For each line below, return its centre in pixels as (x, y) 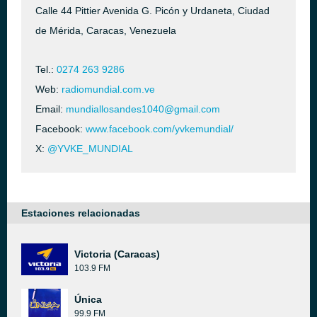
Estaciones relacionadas (81, 213)
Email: (51, 109)
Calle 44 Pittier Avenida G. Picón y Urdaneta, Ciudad (152, 11)
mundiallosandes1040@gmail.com (143, 109)
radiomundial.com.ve (108, 89)
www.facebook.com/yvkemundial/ (160, 129)
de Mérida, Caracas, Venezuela (106, 30)
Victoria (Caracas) (117, 254)
